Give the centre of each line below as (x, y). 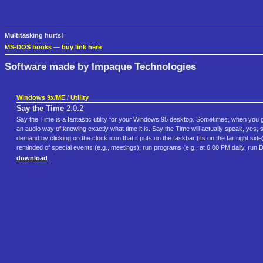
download (32, 158)
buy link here (82, 47)
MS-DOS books (28, 47)
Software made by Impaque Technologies (100, 66)
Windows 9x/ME (41, 98)
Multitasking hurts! (34, 36)
